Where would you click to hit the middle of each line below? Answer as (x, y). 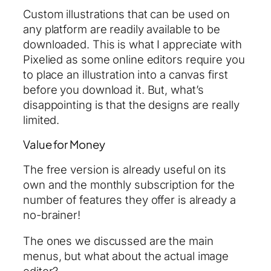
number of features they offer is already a (129, 199)
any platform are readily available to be (122, 29)
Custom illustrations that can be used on (126, 14)
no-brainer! (52, 214)
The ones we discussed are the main (118, 241)
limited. (41, 119)
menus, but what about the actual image (126, 256)
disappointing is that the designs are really (131, 104)
